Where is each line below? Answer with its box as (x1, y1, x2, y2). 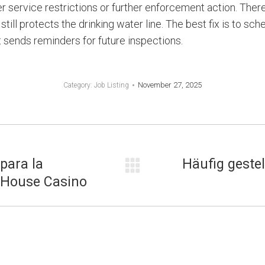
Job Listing (94, 81, 129, 89)
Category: (63, 81, 94, 89)
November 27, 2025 (138, 80, 202, 89)
